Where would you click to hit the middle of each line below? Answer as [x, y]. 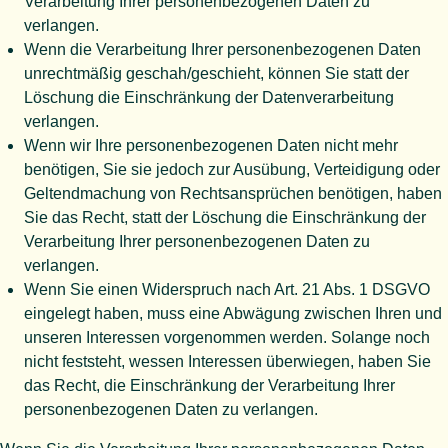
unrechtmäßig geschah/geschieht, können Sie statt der [216, 74]
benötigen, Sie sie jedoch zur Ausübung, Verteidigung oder [232, 170]
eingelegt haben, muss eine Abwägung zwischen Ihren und [233, 314]
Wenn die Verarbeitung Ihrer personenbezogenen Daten [222, 50]
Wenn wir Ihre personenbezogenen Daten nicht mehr [211, 146]
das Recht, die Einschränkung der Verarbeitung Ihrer [209, 386]
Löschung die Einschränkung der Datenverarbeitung [209, 98]
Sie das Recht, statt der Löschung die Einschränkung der [225, 218]
